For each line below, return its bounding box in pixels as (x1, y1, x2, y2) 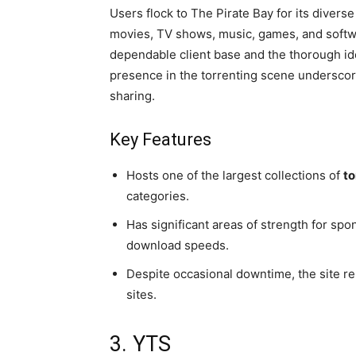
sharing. (110, 88, 155, 104)
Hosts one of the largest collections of (126, 168, 343, 184)
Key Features (110, 130, 211, 150)
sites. (126, 287, 157, 303)
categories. (126, 188, 189, 204)
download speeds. (126, 238, 229, 253)
